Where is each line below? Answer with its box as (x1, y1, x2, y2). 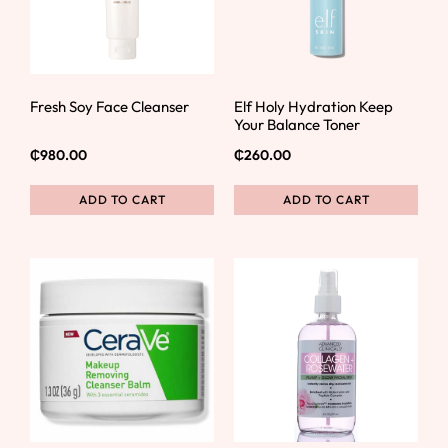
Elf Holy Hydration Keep (234, 96, 393, 116)
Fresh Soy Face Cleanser (30, 96, 189, 116)
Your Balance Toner (234, 114, 360, 134)
